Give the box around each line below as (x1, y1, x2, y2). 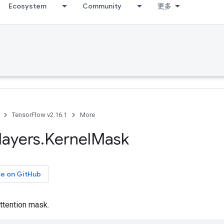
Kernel (44, 129, 91, 149)
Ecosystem (8, 1, 46, 10)
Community (82, 1, 121, 10)
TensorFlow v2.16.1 (12, 111, 67, 118)
